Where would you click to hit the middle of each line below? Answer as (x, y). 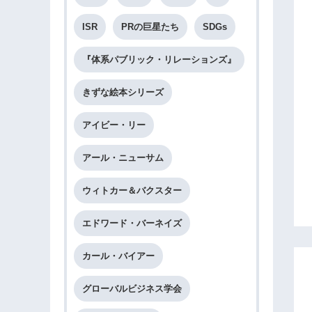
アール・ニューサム (123, 158)
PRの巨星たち (150, 27)
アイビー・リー (114, 125)
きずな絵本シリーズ (123, 92)
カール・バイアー (118, 256)
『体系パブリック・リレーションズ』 (159, 60)
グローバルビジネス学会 (132, 289)
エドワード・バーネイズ (132, 223)
